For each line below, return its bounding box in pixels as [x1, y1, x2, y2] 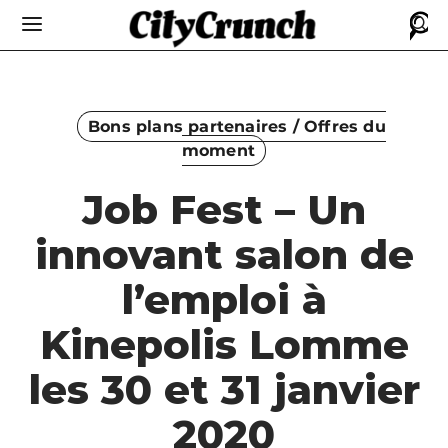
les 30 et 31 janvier [28, 365, 420, 414]
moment [181, 141, 256, 160]
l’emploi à [121, 275, 327, 324]
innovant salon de [34, 230, 414, 279]
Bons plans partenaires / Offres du [88, 117, 386, 136]
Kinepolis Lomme [39, 320, 409, 369]
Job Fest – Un [82, 185, 366, 234]
